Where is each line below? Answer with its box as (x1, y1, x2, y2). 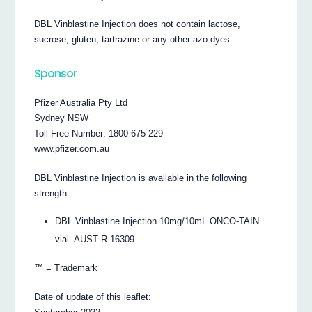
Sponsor (34, 65, 77, 81)
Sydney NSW (34, 112, 89, 123)
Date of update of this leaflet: (34, 291, 152, 302)
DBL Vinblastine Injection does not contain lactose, (34, 18, 241, 29)
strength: (34, 187, 70, 198)
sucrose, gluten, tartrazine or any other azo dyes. (34, 33, 233, 45)
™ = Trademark (34, 262, 98, 273)
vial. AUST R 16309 (55, 234, 135, 245)
